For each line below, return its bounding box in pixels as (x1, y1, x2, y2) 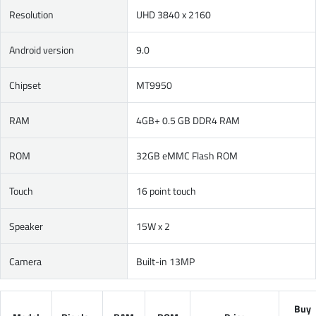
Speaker (9, 219, 43, 233)
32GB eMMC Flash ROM (136, 148, 238, 163)
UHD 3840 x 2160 (136, 7, 211, 22)
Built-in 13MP (136, 254, 195, 269)
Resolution (9, 7, 54, 22)
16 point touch (136, 183, 196, 198)
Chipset (9, 78, 41, 92)
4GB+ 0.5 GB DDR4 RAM (136, 113, 240, 128)
